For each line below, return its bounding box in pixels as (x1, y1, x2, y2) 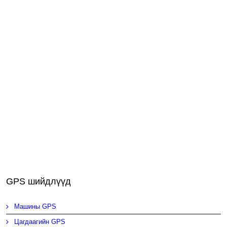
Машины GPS (14, 203, 57, 211)
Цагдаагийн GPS (14, 218, 66, 226)
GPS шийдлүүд (6, 176, 71, 187)
